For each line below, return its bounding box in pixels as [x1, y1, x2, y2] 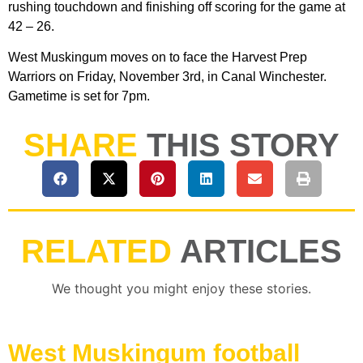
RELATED [21, 233, 172, 270]
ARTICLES [180, 233, 342, 270]
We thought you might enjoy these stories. [52, 280, 311, 297]
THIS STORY [147, 127, 340, 164]
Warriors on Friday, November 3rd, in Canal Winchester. [8, 70, 327, 84]
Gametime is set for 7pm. [8, 89, 150, 104]
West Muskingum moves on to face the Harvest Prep [8, 50, 307, 65]
